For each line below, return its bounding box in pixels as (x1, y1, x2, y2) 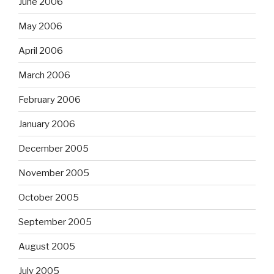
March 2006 (18, 69, 70, 81)
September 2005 (18, 216, 92, 228)
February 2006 (18, 94, 81, 105)
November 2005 (18, 167, 89, 179)
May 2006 (18, 20, 62, 32)
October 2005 (18, 191, 79, 203)
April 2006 (18, 45, 63, 56)
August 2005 (18, 240, 75, 252)
